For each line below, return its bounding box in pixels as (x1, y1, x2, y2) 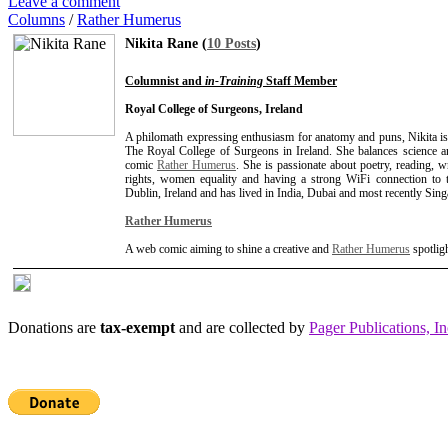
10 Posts (207, 36, 256, 51)
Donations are (8, 319, 100, 337)
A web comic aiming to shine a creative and (125, 242, 332, 256)
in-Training (205, 74, 263, 88)
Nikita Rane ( (125, 36, 207, 51)
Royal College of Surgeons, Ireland (125, 102, 303, 116)
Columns (8, 11, 65, 28)
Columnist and (125, 74, 205, 88)
